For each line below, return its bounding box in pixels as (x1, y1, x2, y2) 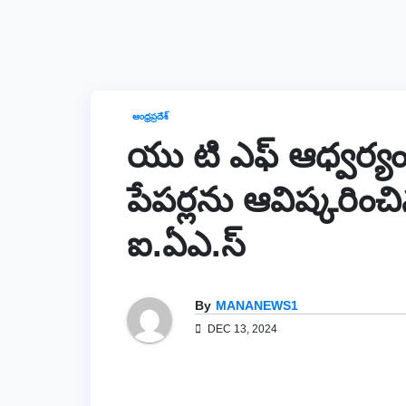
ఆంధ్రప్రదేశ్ (132, 111, 169, 122)
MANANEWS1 (216, 297, 298, 313)
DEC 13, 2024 (205, 322, 277, 335)
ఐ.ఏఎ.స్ (127, 226, 246, 265)
